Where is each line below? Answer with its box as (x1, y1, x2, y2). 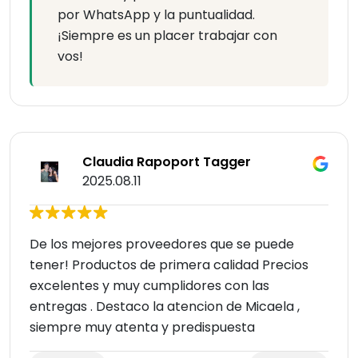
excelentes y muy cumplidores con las (30, 276, 269, 296)
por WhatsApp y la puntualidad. (58, 6, 255, 25)
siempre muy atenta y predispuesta (30, 318, 255, 337)
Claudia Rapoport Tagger (82, 153, 251, 172)
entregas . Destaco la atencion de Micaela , (30, 297, 300, 316)
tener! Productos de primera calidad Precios (30, 256, 308, 275)
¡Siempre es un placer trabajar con (58, 26, 277, 46)
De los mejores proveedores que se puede (30, 235, 294, 254)
